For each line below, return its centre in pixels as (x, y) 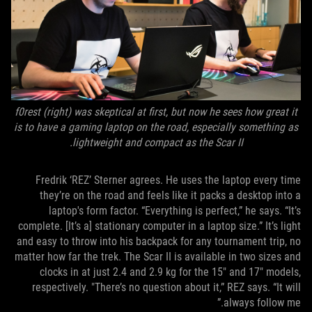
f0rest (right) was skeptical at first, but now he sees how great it (156, 112)
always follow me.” (262, 303)
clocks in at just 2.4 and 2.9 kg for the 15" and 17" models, (170, 272)
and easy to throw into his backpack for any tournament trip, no (159, 241)
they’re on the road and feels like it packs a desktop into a (170, 195)
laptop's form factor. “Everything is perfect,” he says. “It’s (175, 211)
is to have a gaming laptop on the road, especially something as (156, 127)
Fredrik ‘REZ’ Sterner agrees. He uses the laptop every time (168, 180)
